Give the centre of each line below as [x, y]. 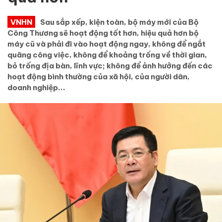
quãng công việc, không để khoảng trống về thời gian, [107, 55]
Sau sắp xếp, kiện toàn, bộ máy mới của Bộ [119, 22]
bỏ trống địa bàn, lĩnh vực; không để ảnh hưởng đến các [110, 65]
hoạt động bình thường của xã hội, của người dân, [99, 76]
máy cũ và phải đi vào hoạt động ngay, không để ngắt [107, 44]
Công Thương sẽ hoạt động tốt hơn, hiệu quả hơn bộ [103, 33]
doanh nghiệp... [36, 87]
